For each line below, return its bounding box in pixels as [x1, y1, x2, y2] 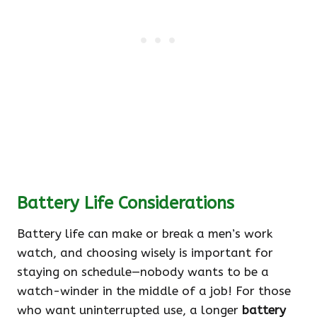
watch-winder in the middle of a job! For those [17, 284, 291, 299]
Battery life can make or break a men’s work [17, 226, 272, 241]
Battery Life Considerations [17, 193, 234, 214]
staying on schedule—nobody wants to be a [17, 265, 269, 279]
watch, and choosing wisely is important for [17, 246, 273, 260]
